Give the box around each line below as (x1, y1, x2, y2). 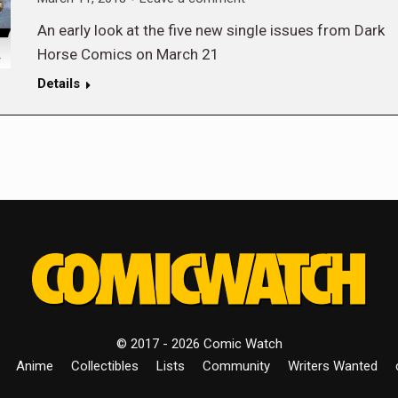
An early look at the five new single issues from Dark (36, 21, 385, 39)
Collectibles (70, 358, 139, 374)
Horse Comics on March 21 (36, 45, 219, 63)
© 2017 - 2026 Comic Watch (115, 336, 283, 352)
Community (202, 358, 270, 374)
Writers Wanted (287, 358, 378, 374)
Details (36, 76, 80, 92)
